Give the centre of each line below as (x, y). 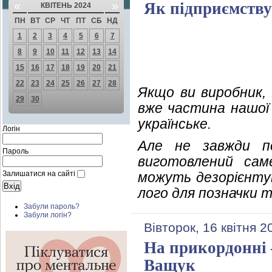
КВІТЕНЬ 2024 (66, 5)
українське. (175, 124)
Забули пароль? (52, 207)
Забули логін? (48, 215)
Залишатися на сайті (39, 174)
